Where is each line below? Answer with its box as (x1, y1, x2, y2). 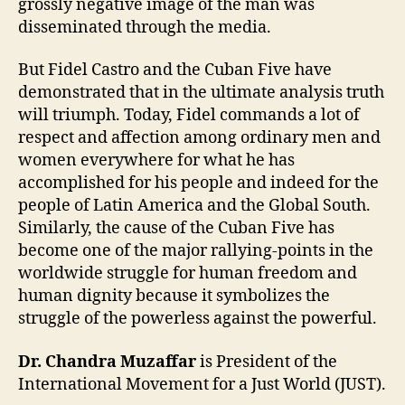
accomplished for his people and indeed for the (18, 173, 379, 194)
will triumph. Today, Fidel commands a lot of (18, 105, 360, 127)
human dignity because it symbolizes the (18, 286, 330, 307)
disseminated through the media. (18, 16, 271, 38)
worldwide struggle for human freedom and (18, 263, 357, 285)
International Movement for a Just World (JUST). (18, 373, 386, 395)
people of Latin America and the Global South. (18, 195, 371, 217)
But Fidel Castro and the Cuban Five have (18, 60, 332, 81)
